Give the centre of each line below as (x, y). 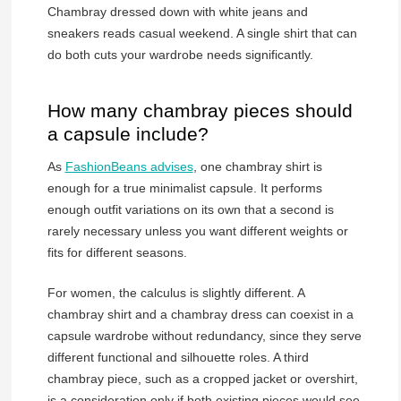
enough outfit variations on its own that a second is (190, 210)
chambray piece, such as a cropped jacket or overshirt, (202, 379)
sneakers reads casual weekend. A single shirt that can (202, 33)
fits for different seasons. (117, 253)
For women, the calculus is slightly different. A (175, 293)
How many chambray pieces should (200, 110)
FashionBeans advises (129, 167)
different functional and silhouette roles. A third (178, 358)
